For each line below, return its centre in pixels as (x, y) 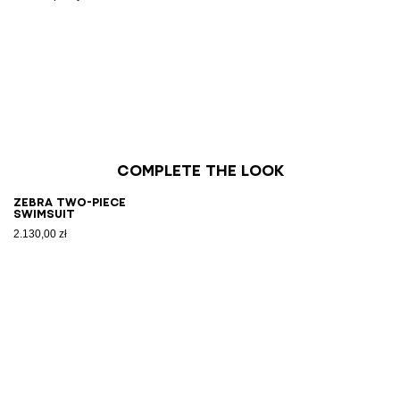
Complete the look (200, 171)
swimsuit (44, 214)
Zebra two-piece (70, 203)
